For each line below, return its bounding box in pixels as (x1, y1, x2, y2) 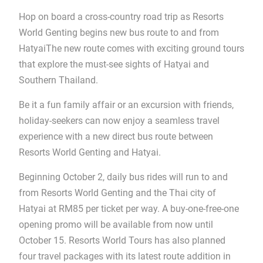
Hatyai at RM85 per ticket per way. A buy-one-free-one (18, 203, 239, 214)
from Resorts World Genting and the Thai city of (18, 187, 216, 198)
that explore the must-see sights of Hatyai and (18, 58, 209, 70)
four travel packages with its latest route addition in (18, 250, 231, 262)
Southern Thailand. (18, 74, 98, 86)
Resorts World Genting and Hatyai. (18, 146, 161, 158)
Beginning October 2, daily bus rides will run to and (18, 171, 228, 183)
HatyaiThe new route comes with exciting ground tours (18, 42, 244, 54)
